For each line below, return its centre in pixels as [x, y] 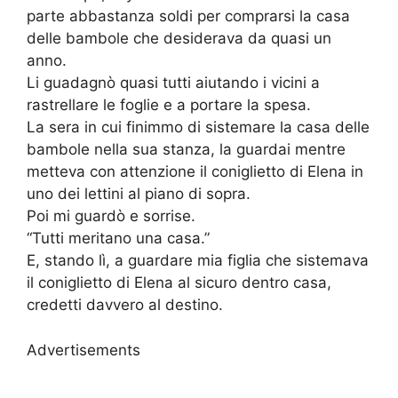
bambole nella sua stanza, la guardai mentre [186, 150]
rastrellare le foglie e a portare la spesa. [169, 105]
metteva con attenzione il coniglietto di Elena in [195, 172]
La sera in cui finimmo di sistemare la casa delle [198, 127]
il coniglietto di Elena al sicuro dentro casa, [179, 283]
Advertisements [84, 350]
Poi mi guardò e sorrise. [111, 216]
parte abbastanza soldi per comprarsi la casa [188, 16]
